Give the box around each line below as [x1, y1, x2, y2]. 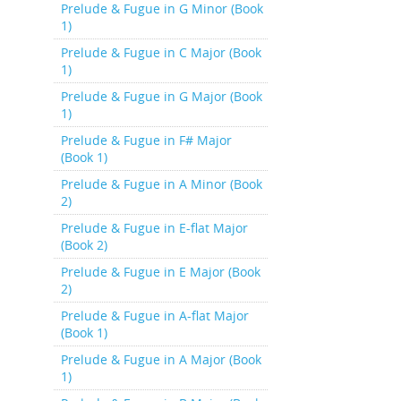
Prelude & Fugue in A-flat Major [60, 307, 249, 324]
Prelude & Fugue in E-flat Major [60, 219, 248, 236]
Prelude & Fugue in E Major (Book [60, 263, 260, 280]
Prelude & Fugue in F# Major [60, 132, 232, 149]
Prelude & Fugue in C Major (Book [60, 44, 261, 61]
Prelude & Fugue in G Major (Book [60, 88, 262, 105]
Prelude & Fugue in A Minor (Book [60, 175, 262, 192]
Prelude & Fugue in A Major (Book [60, 351, 261, 368]
